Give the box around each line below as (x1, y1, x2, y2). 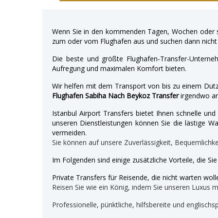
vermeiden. (52, 127, 87, 137)
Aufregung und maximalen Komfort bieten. (52, 63, 186, 73)
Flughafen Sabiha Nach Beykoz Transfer (52, 91, 179, 100)
